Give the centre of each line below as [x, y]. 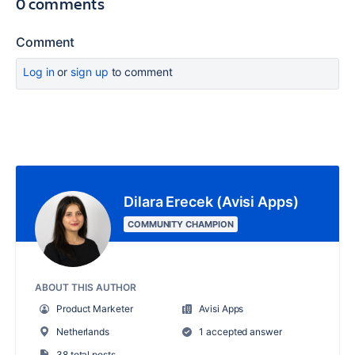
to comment [140, 72]
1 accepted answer [239, 332]
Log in [39, 72]
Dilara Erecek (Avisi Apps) [211, 202]
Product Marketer [94, 309]
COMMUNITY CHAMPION [181, 225]
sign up [90, 72]
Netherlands [82, 332]
